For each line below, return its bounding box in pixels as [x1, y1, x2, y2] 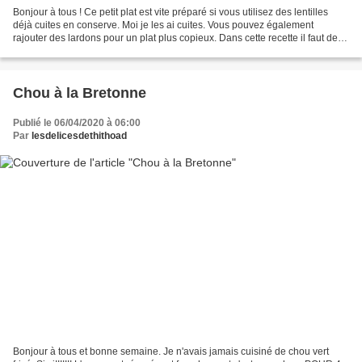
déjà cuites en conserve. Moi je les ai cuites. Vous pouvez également [13, 19, 314, 31]
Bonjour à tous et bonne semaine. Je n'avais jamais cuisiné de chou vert [13, 346, 329, 358]
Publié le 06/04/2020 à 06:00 [13, 116, 141, 128]
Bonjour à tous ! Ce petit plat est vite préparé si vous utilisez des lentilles [13, 6, 328, 18]
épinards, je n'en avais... [13, 44, 119, 57]
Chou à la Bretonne [13, 84, 146, 101]
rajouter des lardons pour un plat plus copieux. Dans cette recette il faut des [13, 32, 343, 44]
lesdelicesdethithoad [32, 129, 127, 141]
